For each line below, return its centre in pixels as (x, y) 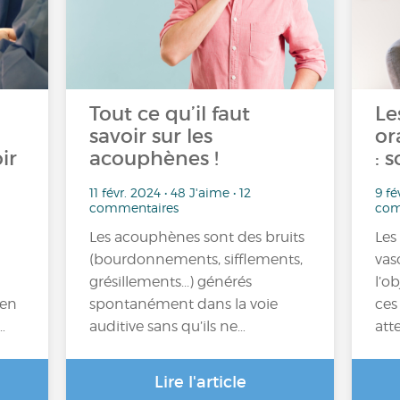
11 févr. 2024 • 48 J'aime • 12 (170, 192)
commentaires (134, 207)
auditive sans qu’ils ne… (167, 326)
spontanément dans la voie (183, 304)
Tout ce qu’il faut (170, 114)
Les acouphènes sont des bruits (197, 237)
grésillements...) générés (171, 281)
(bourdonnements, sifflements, (196, 259)
